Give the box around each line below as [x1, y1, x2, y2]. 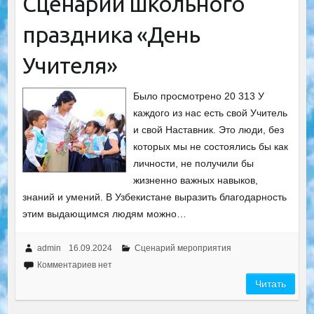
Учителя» [22, 52, 117, 78]
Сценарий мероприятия [134, 243, 231, 253]
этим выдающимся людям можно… [22, 207, 186, 219]
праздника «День [22, 21, 200, 47]
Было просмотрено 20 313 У [133, 90, 265, 102]
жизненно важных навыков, [133, 174, 259, 186]
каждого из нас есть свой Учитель [133, 107, 288, 118]
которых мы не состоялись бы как [133, 140, 289, 152]
